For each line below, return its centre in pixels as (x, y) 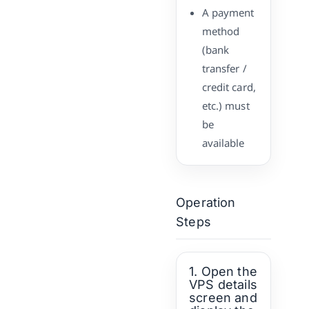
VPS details (223, 284)
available (223, 142)
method (221, 31)
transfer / (224, 68)
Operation (206, 202)
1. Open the (223, 271)
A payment (228, 12)
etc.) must (226, 105)
